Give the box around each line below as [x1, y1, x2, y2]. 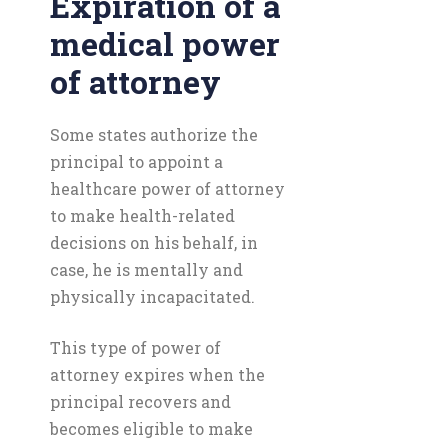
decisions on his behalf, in [50, 232, 258, 253]
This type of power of [50, 337, 221, 358]
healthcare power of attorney [50, 178, 285, 199]
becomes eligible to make [50, 418, 253, 439]
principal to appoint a [50, 151, 223, 172]
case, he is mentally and [50, 259, 243, 280]
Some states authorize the [50, 124, 258, 145]
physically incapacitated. [50, 286, 255, 307]
